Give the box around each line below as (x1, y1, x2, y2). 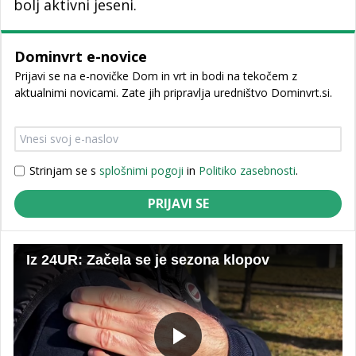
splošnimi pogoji (99, 163, 184, 178)
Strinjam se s (29, 163, 99, 178)
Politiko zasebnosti (199, 163, 296, 178)
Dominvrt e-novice (14, 46, 147, 66)
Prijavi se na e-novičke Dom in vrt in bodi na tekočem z (14, 68, 297, 83)
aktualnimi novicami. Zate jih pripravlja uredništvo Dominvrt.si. (14, 84, 332, 100)
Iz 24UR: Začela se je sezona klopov (25, 252, 269, 269)
